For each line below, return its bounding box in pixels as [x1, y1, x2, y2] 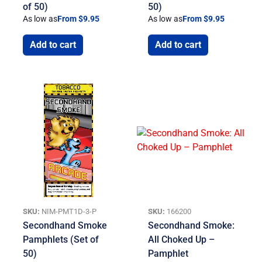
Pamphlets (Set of [23, 234, 99, 246]
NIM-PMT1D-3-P [40, 207, 97, 216]
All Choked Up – [148, 234, 215, 246]
